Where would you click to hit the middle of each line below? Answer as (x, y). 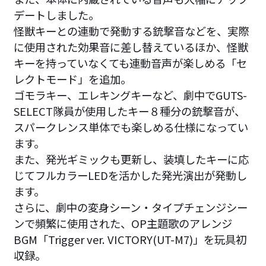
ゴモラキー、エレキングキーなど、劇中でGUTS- (130, 95)
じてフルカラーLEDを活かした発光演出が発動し (130, 175)
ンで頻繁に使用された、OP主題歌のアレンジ (123, 223)
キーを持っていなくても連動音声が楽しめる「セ (130, 63)
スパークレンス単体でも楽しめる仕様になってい (131, 127)
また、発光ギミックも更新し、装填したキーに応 (131, 159)
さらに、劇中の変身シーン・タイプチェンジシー (130, 207)
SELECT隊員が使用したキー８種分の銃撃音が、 (129, 111)
